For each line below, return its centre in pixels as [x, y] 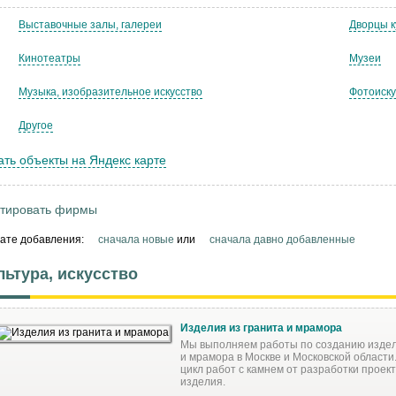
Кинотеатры [49, 58]
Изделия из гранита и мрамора [261, 327]
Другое [36, 125]
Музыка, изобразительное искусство [110, 91]
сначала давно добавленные [282, 239]
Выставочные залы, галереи [90, 24]
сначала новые [136, 239]
